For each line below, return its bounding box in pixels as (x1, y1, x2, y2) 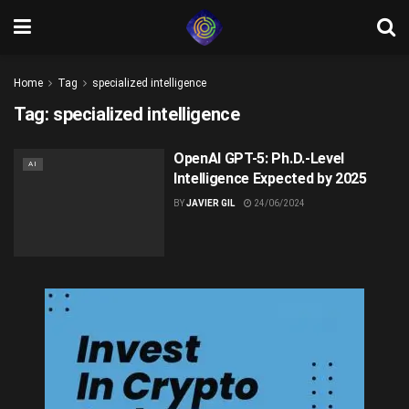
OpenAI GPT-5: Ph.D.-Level (173, 150, 344, 167)
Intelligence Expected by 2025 (173, 170, 367, 187)
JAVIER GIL (185, 198, 235, 208)
